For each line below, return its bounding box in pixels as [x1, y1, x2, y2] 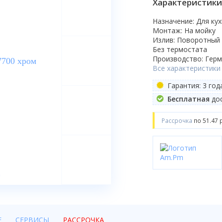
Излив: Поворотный [153, 35, 220, 45]
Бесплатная [167, 94, 210, 104]
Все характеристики [153, 63, 221, 73]
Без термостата [153, 44, 207, 54]
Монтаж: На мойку [153, 25, 216, 35]
